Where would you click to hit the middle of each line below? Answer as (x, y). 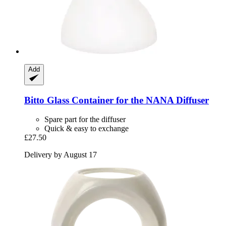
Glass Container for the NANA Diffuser (127, 100)
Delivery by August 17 (61, 155)
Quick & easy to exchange (87, 129)
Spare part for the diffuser (85, 120)
